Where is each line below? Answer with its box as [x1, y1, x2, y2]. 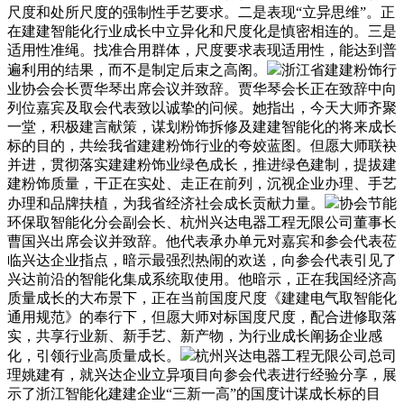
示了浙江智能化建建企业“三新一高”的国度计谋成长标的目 [7, 385, 381, 401]
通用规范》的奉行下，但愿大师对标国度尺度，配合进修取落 [7, 308, 397, 325]
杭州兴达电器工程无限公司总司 [195, 347, 397, 363]
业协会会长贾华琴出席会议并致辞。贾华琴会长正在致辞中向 [7, 80, 397, 96]
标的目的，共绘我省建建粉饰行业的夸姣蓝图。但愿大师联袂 [7, 137, 397, 153]
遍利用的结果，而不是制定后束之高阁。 [7, 61, 267, 78]
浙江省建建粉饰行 [281, 61, 397, 78]
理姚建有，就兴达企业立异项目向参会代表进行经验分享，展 [7, 366, 397, 382]
